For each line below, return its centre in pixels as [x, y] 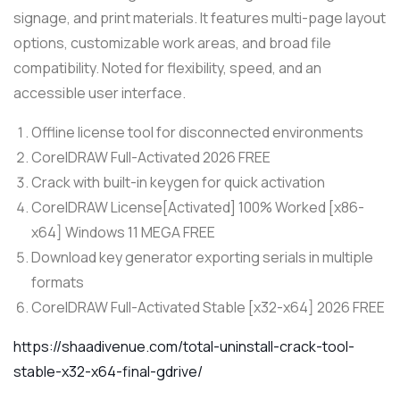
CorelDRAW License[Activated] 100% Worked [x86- [198, 207]
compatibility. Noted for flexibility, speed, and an [167, 67]
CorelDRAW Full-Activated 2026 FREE [151, 157]
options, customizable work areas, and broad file [172, 42]
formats [58, 282]
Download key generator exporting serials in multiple [202, 257]
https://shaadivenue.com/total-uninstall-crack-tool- [184, 346]
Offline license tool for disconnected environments [197, 132]
